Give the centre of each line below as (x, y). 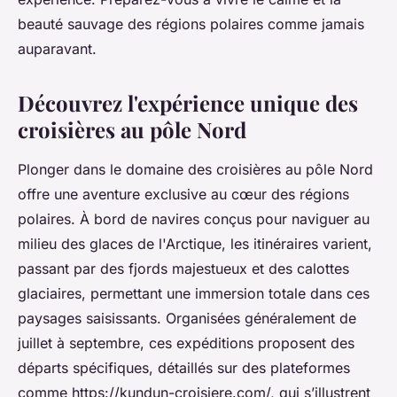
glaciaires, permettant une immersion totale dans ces (194, 293)
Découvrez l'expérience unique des (188, 102)
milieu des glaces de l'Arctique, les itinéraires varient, (195, 243)
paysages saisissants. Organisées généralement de (187, 318)
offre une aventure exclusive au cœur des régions (183, 194)
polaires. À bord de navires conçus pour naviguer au (194, 218)
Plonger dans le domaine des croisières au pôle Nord (195, 169)
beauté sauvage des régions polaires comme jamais (191, 23)
